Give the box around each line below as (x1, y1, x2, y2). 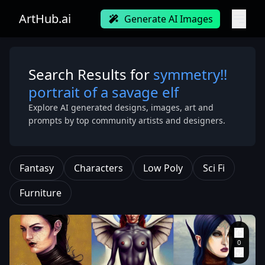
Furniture (20, 186, 62, 199)
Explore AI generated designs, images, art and (28, 102, 214, 113)
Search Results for (28, 64, 153, 84)
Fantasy (20, 161, 54, 174)
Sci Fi (203, 161, 225, 174)
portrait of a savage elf (28, 82, 179, 102)
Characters (74, 161, 123, 174)
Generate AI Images (124, 12, 213, 25)
